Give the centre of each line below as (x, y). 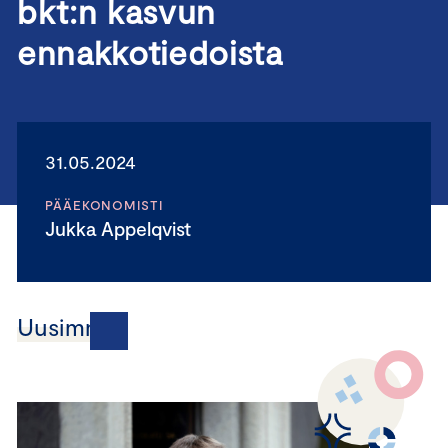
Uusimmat (72, 326)
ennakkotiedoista (150, 52)
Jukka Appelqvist (123, 228)
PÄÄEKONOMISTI (104, 205)
